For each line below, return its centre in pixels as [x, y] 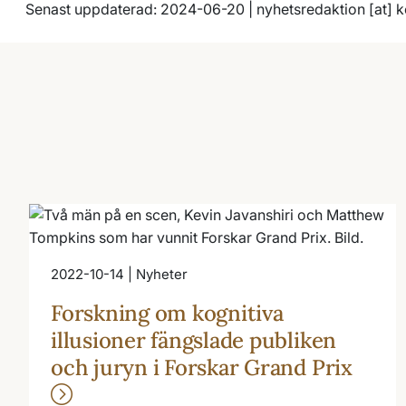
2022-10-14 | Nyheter [119, 274]
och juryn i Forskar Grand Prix [204, 367]
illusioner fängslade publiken [194, 340]
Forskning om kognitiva [167, 313]
